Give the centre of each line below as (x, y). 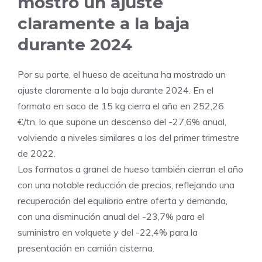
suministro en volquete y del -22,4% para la (108, 232)
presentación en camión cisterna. (86, 248)
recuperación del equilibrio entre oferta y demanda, (123, 201)
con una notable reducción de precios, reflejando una (126, 185)
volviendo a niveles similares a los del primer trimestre (128, 138)
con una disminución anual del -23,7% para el (111, 217)
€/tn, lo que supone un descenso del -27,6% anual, (122, 122)
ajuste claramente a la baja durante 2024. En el (116, 90)
